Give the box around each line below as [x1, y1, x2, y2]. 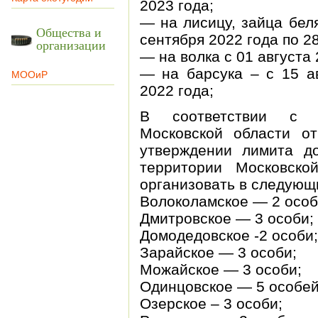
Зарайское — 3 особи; [139, 244, 297, 261]
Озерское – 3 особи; [139, 295, 283, 312]
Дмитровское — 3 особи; [139, 210, 314, 226]
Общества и [35, 23, 102, 40]
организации [35, 36, 106, 53]
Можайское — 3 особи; [139, 261, 302, 278]
